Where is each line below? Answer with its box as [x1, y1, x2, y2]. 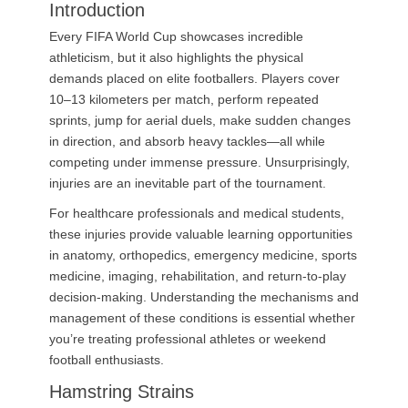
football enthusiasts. [49, 352, 164, 367]
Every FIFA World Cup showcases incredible [49, 29, 303, 44]
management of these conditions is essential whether [49, 311, 355, 325]
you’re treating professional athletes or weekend [49, 331, 326, 346]
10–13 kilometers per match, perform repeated [49, 92, 319, 107]
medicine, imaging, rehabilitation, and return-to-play [49, 269, 346, 283]
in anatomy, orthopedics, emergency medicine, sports [49, 248, 357, 262]
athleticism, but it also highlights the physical [49, 50, 303, 65]
